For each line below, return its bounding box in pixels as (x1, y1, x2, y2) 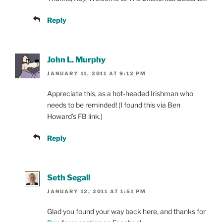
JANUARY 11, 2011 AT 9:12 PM (47, 70, 147, 76)
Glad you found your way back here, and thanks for (47, 207, 206, 216)
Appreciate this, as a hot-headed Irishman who (47, 89, 193, 98)
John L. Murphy (47, 55, 106, 64)
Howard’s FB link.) (47, 111, 103, 120)
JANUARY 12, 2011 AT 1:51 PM (47, 188, 147, 195)
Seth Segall (47, 172, 90, 182)
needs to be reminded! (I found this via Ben (47, 100, 180, 109)
